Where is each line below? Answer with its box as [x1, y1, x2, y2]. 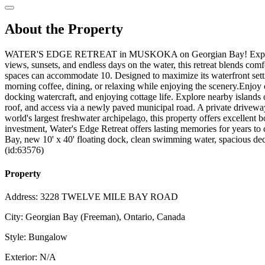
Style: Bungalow [5, 231, 67, 242]
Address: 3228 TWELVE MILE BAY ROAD [5, 191, 178, 202]
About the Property [5, 21, 123, 37]
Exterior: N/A [5, 251, 56, 262]
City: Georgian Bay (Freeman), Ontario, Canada [5, 211, 185, 222]
